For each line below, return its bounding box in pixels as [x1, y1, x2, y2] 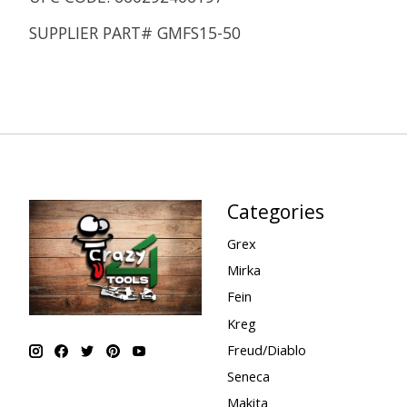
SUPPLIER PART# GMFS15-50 [29, 22, 241, 45]
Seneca [226, 366, 270, 385]
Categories [226, 197, 324, 224]
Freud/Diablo [226, 340, 306, 359]
